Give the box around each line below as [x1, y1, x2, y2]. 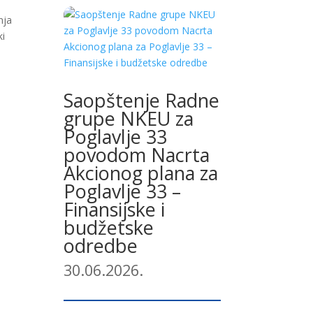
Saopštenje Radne [63, 87, 219, 113]
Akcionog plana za [63, 159, 218, 186]
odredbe [63, 232, 138, 259]
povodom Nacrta [63, 141, 210, 168]
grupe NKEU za [63, 105, 194, 131]
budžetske [63, 214, 154, 240]
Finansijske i [63, 196, 165, 222]
